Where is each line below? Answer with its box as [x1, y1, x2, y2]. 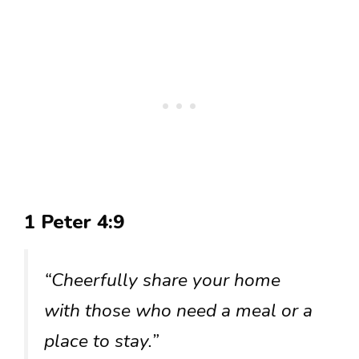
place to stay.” [44, 329, 159, 354]
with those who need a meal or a [44, 298, 313, 324]
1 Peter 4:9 [24, 209, 124, 236]
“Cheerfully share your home [44, 268, 280, 293]
